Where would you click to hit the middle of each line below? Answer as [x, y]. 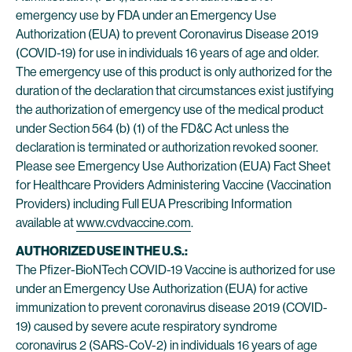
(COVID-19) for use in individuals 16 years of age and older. [167, 53]
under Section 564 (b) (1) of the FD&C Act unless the [152, 128]
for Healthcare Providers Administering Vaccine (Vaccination [173, 185]
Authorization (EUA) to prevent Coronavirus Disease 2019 [167, 34]
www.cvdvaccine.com [134, 223]
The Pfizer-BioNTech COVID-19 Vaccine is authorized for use [176, 270]
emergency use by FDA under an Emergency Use [146, 15]
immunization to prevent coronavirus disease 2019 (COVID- [172, 308]
